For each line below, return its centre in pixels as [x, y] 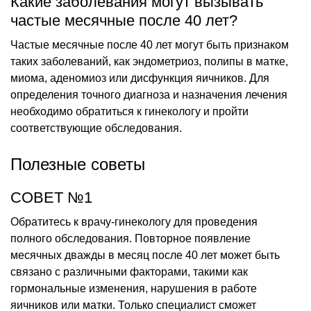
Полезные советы [78, 164]
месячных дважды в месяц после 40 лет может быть [145, 255]
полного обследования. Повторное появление [131, 238]
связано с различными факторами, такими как [129, 271]
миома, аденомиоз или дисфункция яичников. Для [140, 78]
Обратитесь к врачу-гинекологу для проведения [134, 221]
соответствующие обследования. [96, 128]
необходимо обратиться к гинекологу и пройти [129, 111]
